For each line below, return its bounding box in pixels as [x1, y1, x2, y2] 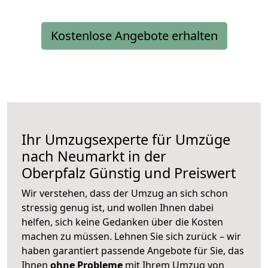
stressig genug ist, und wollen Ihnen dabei [22, 201, 214, 215]
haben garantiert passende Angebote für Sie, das [22, 244, 244, 258]
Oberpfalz [22, 163, 86, 183]
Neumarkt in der [57, 147, 166, 166]
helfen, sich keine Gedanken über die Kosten [22, 215, 223, 229]
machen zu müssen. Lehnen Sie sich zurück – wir [22, 230, 241, 243]
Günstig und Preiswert [86, 163, 236, 183]
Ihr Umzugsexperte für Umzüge [22, 130, 230, 150]
